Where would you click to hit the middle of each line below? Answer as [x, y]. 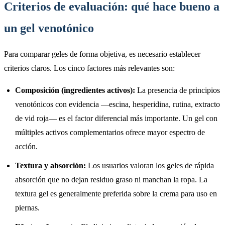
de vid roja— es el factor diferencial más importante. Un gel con [116, 118]
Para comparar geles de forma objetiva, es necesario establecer [102, 54]
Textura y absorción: [50, 165]
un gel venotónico [49, 28]
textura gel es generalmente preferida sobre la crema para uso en [116, 193]
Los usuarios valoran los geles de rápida [150, 165]
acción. [26, 146]
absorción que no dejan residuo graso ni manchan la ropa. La [111, 179]
